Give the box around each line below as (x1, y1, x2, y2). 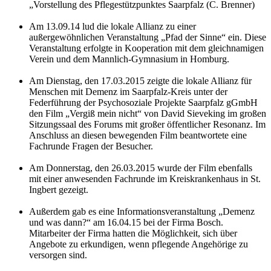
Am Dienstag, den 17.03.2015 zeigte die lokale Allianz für (29, 76, 252, 87)
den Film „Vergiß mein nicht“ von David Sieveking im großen (29, 108, 266, 119)
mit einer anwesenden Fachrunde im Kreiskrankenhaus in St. (29, 174, 261, 184)
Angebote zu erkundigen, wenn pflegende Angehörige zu (29, 239, 248, 250)
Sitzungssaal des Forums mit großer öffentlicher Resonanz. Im (29, 119, 266, 130)
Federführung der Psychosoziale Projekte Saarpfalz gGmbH (29, 97, 258, 108)
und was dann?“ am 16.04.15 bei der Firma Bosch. (29, 217, 223, 228)
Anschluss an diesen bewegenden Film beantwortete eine (29, 130, 247, 141)
